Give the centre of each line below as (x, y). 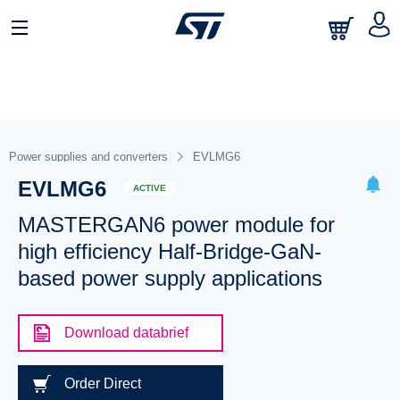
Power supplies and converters (88, 157)
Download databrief (126, 333)
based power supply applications (170, 278)
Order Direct (102, 383)
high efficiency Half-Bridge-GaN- (169, 251)
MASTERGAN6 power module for (176, 225)
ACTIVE (149, 187)
